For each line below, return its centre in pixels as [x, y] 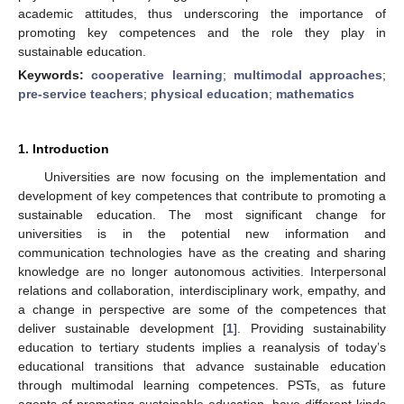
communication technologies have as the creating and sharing [202, 252]
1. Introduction [64, 148]
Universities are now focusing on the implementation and [215, 176]
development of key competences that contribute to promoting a [202, 195]
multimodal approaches [308, 74]
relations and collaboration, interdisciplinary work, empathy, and [202, 290]
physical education [210, 93]
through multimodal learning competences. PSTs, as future [202, 385]
